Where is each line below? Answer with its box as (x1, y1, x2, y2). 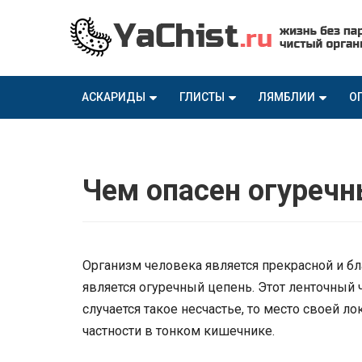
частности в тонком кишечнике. (82, 323, 275, 339)
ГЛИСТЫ (179, 90, 225, 103)
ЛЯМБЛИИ (259, 90, 315, 103)
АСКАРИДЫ (82, 90, 145, 103)
